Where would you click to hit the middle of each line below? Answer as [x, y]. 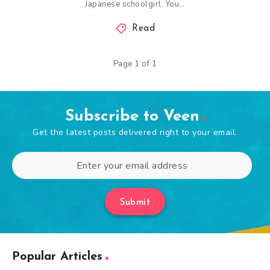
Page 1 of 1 [135, 64]
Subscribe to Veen [132, 117]
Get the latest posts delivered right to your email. [135, 132]
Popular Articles [57, 257]
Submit [135, 203]
